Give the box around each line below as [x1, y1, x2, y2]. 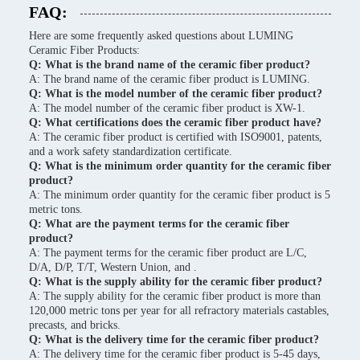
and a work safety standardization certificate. [29, 145, 232, 157]
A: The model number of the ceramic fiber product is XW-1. [29, 102, 305, 114]
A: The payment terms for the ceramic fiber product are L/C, [29, 247, 307, 259]
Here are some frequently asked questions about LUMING [29, 30, 293, 42]
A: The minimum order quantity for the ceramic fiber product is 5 [29, 189, 330, 201]
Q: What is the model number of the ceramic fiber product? [29, 88, 322, 100]
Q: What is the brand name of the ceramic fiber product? [29, 59, 310, 71]
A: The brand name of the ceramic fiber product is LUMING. [29, 73, 310, 85]
